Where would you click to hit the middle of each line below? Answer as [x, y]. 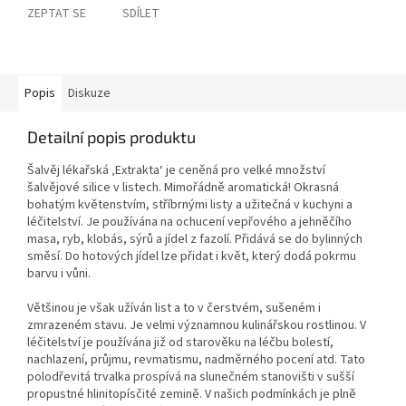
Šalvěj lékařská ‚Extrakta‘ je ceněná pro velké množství [176, 171]
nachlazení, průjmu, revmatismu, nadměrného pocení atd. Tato [196, 360]
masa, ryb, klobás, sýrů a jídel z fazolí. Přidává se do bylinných [195, 240]
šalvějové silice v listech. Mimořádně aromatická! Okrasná [183, 188]
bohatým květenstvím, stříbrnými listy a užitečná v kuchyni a [190, 205]
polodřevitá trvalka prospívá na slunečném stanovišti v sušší [191, 377]
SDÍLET [141, 14]
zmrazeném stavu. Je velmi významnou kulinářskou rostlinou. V [197, 326]
